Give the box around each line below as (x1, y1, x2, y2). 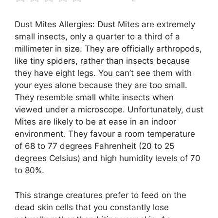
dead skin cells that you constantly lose (15, 202, 169, 212)
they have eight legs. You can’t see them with (15, 68, 192, 78)
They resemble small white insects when (15, 92, 174, 103)
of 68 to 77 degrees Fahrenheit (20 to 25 (15, 141, 174, 151)
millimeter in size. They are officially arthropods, (15, 44, 202, 54)
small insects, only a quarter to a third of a (15, 32, 180, 42)
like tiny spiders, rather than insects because (15, 56, 190, 66)
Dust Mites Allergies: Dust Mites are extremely (15, 19, 195, 30)
